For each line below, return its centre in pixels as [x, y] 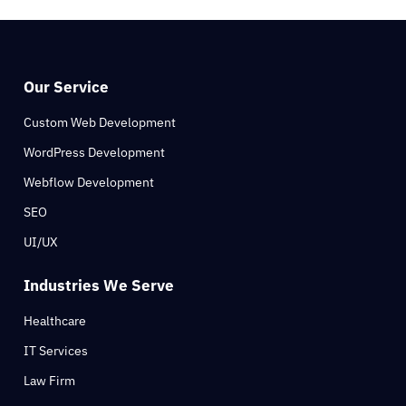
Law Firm [49, 381]
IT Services [56, 351]
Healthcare [55, 321]
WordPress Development [94, 153]
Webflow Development [89, 183]
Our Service [66, 87]
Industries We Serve [99, 286]
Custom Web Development [100, 123]
